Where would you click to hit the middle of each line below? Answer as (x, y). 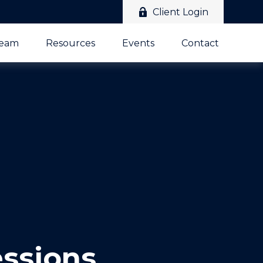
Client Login (180, 12)
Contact (200, 43)
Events (138, 43)
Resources (70, 43)
